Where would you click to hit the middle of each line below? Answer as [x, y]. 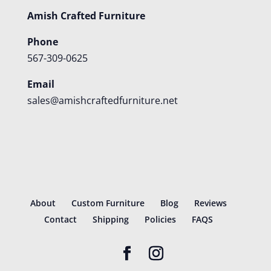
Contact [61, 220]
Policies [161, 220]
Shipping [111, 220]
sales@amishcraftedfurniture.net [102, 101]
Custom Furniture [108, 203]
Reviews [211, 203]
